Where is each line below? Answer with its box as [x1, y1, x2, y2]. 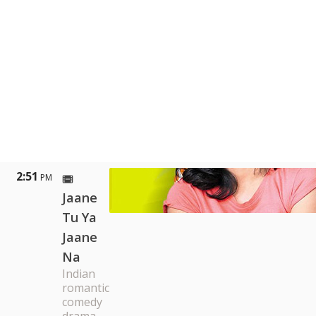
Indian [62, 266, 95, 281]
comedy [62, 294, 102, 310]
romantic [62, 280, 109, 296]
